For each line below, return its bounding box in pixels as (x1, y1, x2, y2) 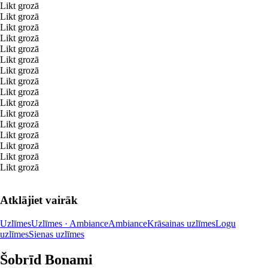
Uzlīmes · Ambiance (31, 218, 108, 229)
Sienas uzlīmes (29, 229, 84, 239)
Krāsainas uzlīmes (147, 218, 215, 229)
